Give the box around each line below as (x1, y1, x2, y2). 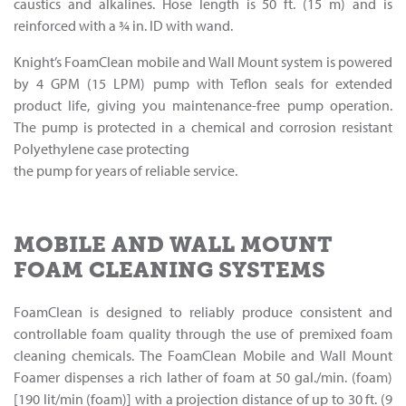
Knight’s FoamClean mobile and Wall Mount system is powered (14, 53, 392, 72)
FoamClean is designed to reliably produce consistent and (14, 303, 392, 322)
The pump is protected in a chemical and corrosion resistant (14, 118, 392, 137)
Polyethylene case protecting (14, 140, 189, 159)
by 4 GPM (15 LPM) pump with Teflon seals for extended (14, 74, 392, 93)
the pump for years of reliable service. (14, 161, 237, 180)
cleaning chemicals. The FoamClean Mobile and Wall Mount (14, 346, 392, 365)
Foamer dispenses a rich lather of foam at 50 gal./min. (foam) (14, 368, 392, 387)
